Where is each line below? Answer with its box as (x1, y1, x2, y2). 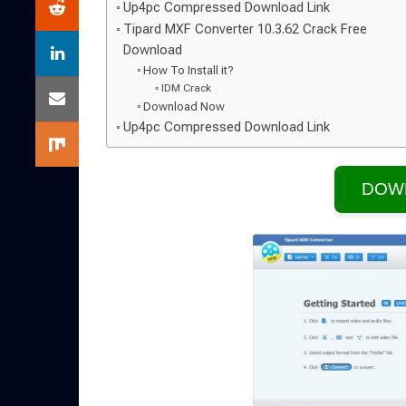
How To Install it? (143, 63, 235, 77)
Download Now (143, 100, 226, 113)
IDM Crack (160, 82, 211, 94)
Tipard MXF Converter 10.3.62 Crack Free (122, 22, 367, 37)
